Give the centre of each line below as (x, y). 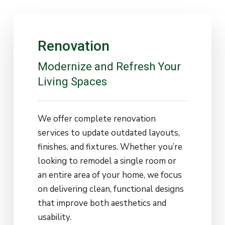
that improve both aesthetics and (102, 203)
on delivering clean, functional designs (111, 189)
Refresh (136, 66)
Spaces (89, 81)
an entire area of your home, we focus (110, 175)
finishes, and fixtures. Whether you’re (110, 147)
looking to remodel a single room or (107, 161)
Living (53, 81)
